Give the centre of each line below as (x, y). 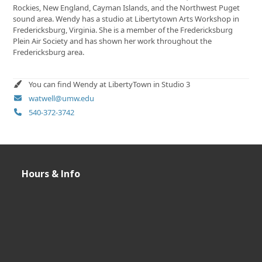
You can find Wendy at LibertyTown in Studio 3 (109, 84)
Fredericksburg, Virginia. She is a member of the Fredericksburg (123, 30)
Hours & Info (51, 173)
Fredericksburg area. (49, 52)
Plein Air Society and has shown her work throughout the (113, 41)
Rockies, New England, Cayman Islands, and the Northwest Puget (127, 7)
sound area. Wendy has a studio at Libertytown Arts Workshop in (126, 18)
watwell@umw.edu (61, 98)
